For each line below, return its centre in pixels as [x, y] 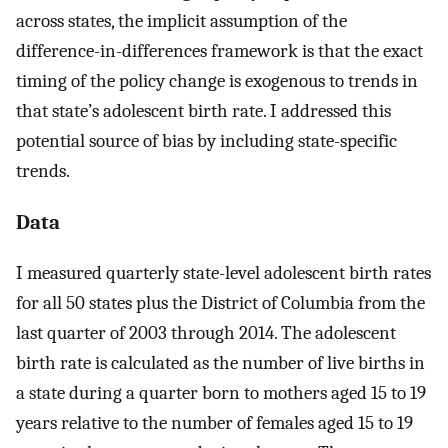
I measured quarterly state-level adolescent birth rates [223, 273]
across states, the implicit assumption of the [181, 20]
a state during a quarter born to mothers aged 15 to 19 [221, 393]
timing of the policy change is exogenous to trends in [217, 80]
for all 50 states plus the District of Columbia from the [220, 303]
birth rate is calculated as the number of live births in [220, 363]
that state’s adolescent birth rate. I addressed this [203, 110]
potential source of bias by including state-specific [206, 140]
